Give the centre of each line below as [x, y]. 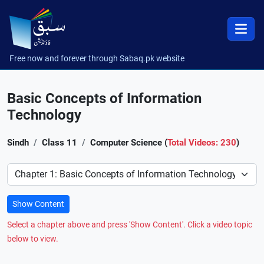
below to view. [33, 239]
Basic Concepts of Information [104, 98]
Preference [29, 169]
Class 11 [60, 143]
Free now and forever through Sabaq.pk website [97, 58]
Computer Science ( [129, 143]
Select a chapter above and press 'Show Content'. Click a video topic [130, 225]
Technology [44, 115]
